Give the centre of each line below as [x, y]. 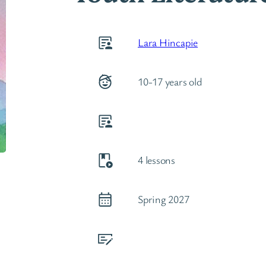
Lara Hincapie [168, 42]
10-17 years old [170, 82]
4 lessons [157, 160]
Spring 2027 [164, 199]
